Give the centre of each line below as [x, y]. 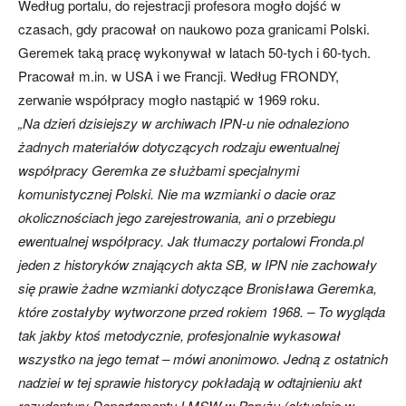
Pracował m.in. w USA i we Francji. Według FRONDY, [179, 76]
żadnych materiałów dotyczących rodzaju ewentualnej [179, 146]
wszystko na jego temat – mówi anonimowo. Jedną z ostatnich [203, 358]
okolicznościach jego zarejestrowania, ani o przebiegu [177, 217]
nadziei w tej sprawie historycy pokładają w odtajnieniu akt [190, 382]
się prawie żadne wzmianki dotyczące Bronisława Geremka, [198, 288]
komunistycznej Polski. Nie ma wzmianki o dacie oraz [177, 193]
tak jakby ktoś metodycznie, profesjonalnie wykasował [179, 335]
